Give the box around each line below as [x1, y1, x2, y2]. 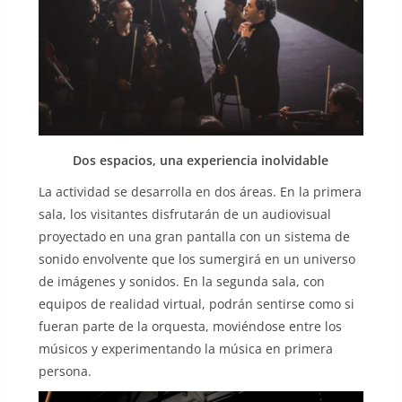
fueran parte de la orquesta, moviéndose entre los [38, 318, 342, 336]
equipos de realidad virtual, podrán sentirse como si [38, 295, 354, 313]
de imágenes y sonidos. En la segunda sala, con [38, 273, 325, 291]
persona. [38, 363, 92, 380]
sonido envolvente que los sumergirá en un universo [38, 250, 355, 268]
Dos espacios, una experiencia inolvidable [73, 152, 329, 170]
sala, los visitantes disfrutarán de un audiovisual [38, 205, 331, 223]
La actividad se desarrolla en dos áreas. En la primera [38, 183, 362, 201]
